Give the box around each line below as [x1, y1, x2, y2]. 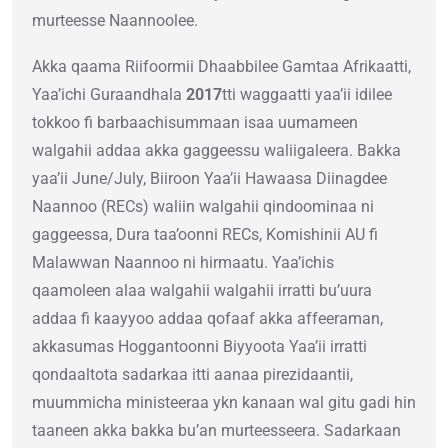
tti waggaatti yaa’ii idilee [222, 85, 392, 105]
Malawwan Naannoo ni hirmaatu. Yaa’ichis [32, 253, 334, 273]
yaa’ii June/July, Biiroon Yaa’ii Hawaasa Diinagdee [32, 169, 387, 189]
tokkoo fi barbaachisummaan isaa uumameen [32, 113, 358, 133]
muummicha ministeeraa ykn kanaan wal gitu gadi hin [32, 393, 416, 413]
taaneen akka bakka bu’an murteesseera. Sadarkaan [32, 421, 401, 441]
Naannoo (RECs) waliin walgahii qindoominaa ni [32, 197, 374, 217]
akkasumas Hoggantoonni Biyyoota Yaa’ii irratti [32, 337, 367, 357]
